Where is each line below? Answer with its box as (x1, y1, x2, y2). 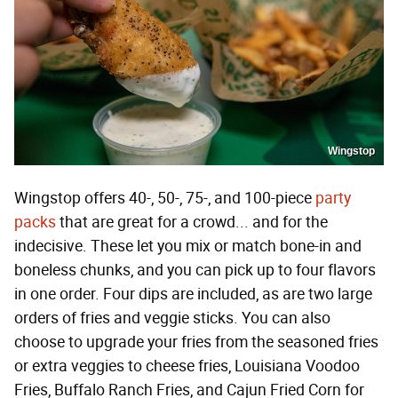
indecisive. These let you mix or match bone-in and (14, 236, 362, 257)
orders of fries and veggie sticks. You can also (14, 308, 330, 329)
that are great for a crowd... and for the (56, 212, 328, 233)
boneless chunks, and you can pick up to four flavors (14, 260, 376, 281)
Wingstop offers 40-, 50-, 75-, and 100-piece (14, 188, 315, 209)
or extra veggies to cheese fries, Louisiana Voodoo (14, 356, 360, 377)
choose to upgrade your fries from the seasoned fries (14, 332, 378, 353)
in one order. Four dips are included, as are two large (14, 284, 372, 305)
